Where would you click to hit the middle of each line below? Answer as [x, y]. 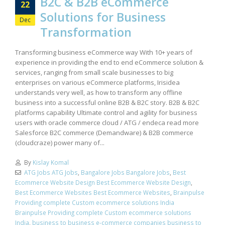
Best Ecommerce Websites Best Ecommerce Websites [93, 192]
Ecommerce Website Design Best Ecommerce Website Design [103, 182]
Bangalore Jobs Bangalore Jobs [125, 172]
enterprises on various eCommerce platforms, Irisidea [97, 82]
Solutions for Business [103, 17]
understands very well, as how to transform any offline [99, 92]
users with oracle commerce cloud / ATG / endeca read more [107, 122]
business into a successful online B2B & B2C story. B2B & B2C [107, 102]
